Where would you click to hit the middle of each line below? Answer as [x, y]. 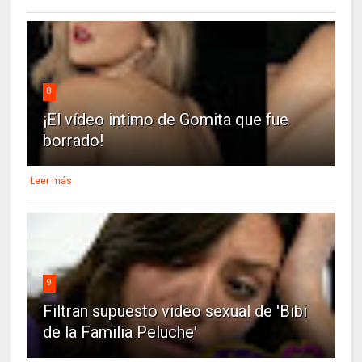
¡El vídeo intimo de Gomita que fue [166, 119]
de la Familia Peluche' [120, 332]
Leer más [51, 181]
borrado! [74, 140]
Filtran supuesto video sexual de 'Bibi [175, 311]
